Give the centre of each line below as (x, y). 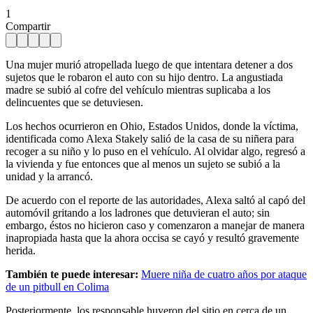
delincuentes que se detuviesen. (74, 102)
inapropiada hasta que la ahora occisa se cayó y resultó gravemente (152, 238)
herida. (21, 250)
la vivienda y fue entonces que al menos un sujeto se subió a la (143, 163)
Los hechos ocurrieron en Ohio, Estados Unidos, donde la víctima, (152, 126)
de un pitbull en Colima (57, 286)
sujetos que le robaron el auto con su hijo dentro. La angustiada (144, 77)
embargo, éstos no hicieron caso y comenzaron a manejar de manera (155, 225)
